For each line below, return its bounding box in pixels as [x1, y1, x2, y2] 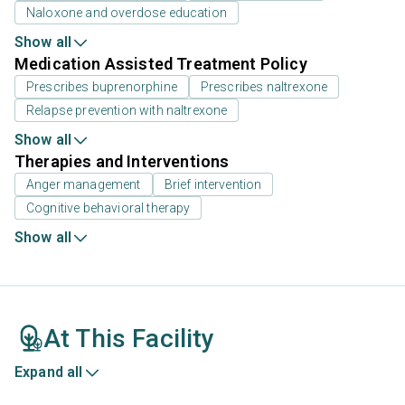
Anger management [26, 176, 141, 192]
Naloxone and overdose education [26, 5, 227, 20]
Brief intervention [164, 176, 262, 192]
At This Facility [43, 323, 215, 353]
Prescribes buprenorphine [26, 79, 177, 94]
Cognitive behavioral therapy [26, 200, 191, 215]
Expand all [14, 363, 83, 381]
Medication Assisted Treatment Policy [14, 53, 307, 73]
